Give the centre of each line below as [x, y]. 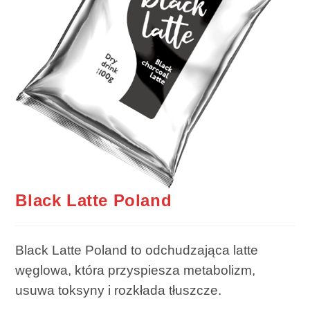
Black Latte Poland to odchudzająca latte [137, 250]
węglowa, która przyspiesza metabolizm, [136, 271]
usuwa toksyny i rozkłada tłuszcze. [119, 291]
